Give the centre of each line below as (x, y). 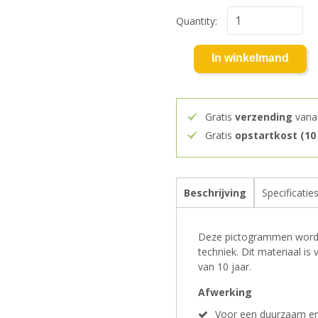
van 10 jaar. (225, 267)
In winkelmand (250, 58)
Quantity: (198, 21)
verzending (264, 117)
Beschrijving (215, 193)
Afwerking (225, 292)
